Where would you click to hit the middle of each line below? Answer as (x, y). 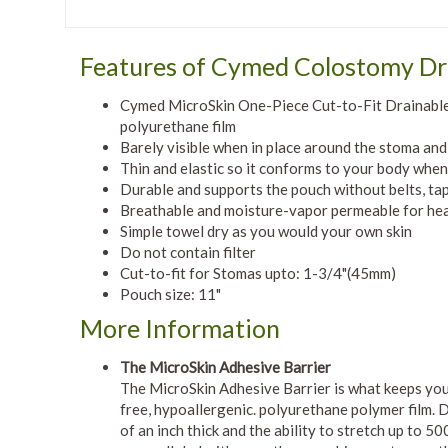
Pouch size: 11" (170, 294)
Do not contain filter (188, 252)
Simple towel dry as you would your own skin (266, 231)
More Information (180, 328)
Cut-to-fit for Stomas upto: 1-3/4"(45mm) (258, 273)
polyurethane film (178, 126)
